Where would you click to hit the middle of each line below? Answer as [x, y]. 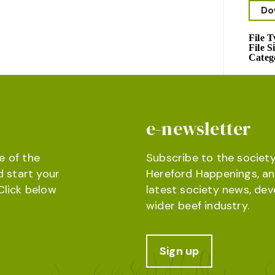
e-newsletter [199, 129]
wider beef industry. [198, 206]
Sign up [180, 251]
